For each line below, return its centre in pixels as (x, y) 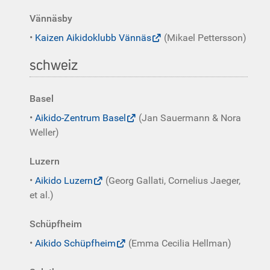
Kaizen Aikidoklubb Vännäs (93, 38)
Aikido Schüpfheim (75, 243)
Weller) (44, 132)
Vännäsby (51, 18)
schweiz (54, 66)
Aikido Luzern (64, 181)
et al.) (42, 195)
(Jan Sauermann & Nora (189, 118)
